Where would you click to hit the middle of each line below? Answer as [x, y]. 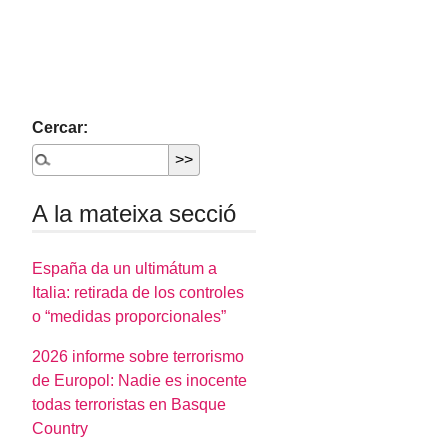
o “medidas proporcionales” [129, 317]
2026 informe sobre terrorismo [138, 357]
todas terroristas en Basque [129, 405]
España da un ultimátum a [125, 269]
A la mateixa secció [134, 213]
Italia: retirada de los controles [138, 293]
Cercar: [60, 127]
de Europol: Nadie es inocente [140, 381]
